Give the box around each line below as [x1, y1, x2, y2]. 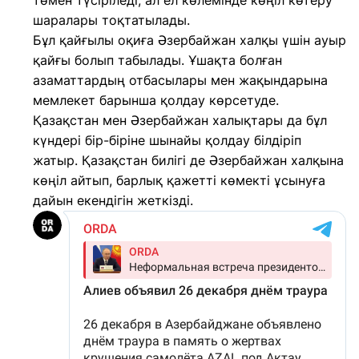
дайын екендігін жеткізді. [33, 192, 193, 208]
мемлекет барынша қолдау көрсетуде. [33, 92, 279, 108]
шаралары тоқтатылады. [33, 12, 190, 28]
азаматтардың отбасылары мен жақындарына [33, 72, 328, 88]
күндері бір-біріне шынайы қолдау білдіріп [33, 132, 301, 148]
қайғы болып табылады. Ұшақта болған [33, 52, 282, 68]
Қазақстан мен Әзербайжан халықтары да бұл [33, 112, 327, 128]
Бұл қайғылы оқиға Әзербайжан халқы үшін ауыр [33, 32, 346, 48]
